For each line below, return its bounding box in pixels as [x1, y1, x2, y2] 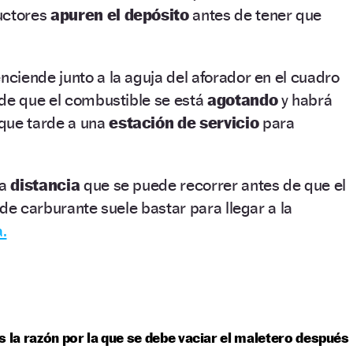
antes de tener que [188, 4, 322, 24]
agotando [206, 89, 278, 110]
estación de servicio [109, 112, 259, 132]
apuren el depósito [50, 4, 189, 24]
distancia [10, 174, 80, 195]
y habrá [277, 89, 333, 110]
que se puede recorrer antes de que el [80, 174, 346, 195]
